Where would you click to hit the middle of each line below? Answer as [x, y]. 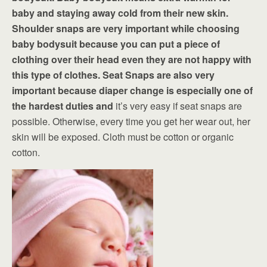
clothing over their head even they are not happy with [132, 59]
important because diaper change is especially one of [132, 90]
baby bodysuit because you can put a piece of [116, 44]
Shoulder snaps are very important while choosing [126, 28]
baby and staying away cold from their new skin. [120, 13]
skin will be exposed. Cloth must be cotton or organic [123, 136]
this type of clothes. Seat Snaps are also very [113, 74]
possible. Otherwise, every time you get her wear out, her [131, 121]
